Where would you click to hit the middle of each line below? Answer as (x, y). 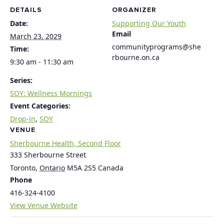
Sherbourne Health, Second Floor (65, 143)
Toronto (23, 168)
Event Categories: (40, 106)
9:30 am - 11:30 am (42, 62)
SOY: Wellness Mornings (51, 93)
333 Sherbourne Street (48, 155)
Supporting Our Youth (149, 23)
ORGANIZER (134, 10)
